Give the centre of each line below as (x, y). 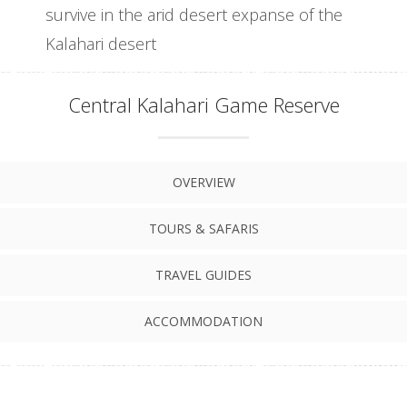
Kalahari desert (101, 43)
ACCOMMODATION (203, 321)
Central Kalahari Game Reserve (203, 104)
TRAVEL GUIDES (203, 274)
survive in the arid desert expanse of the (194, 14)
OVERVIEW (203, 182)
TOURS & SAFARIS (203, 228)
